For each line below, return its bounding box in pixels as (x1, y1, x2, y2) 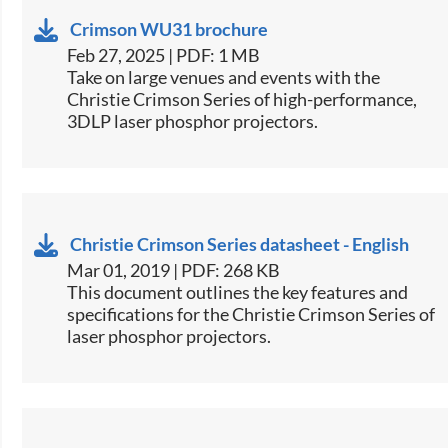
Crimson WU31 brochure (70, 18, 269, 41)
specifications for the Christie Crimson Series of (67, 303, 436, 326)
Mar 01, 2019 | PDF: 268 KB (67, 259, 281, 282)
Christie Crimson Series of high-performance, (67, 88, 418, 111)
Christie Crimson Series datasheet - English (70, 233, 410, 256)
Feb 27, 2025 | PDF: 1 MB (67, 44, 261, 67)
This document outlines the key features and (67, 281, 409, 304)
